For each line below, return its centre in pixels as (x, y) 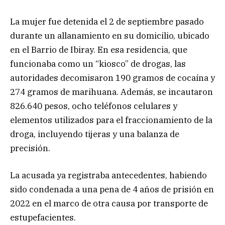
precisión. (30, 148)
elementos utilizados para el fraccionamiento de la (111, 120)
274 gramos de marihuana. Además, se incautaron (111, 92)
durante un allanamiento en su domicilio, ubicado (110, 36)
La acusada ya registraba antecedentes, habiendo (108, 176)
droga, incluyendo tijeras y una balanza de (95, 134)
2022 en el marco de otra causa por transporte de (109, 204)
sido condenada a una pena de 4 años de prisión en (112, 190)
